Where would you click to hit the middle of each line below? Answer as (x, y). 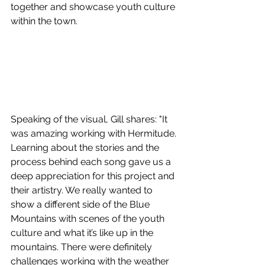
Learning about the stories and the (86, 148)
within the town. (44, 21)
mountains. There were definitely (83, 247)
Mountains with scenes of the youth (89, 219)
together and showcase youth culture (94, 7)
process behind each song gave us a (92, 162)
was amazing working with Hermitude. (95, 134)
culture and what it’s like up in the (83, 233)
